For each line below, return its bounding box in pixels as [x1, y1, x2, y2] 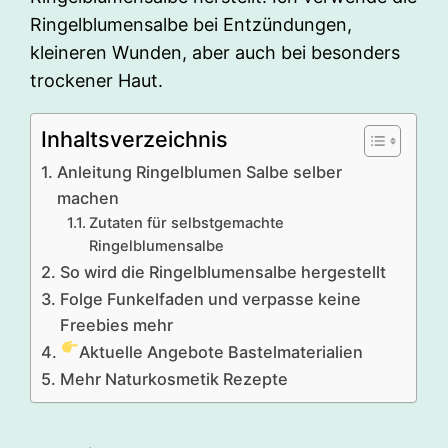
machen [56, 188, 119, 209]
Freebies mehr [59, 315, 173, 336]
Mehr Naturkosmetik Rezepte [59, 369, 288, 390]
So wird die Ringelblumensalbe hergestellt [59, 262, 386, 283]
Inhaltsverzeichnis [41, 126, 229, 153]
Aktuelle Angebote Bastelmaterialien [79, 342, 364, 363]
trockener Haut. [30, 70, 164, 92]
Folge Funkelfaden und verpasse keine [59, 289, 361, 310]
